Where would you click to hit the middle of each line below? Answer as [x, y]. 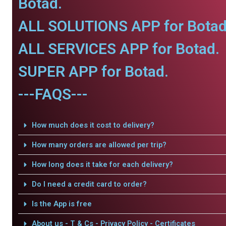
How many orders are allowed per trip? [99, 145]
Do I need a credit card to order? [89, 184]
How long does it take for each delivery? [102, 164]
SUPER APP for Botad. [93, 71]
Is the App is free [62, 204]
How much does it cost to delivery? [93, 125]
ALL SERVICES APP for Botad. [119, 49]
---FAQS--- [53, 94]
